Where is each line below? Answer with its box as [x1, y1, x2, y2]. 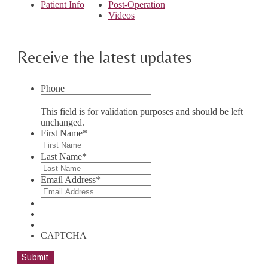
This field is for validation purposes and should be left [41, 106, 243, 117]
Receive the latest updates [17, 47, 192, 67]
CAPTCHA [41, 230, 87, 241]
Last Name [41, 151, 82, 162]
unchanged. [41, 117, 84, 128]
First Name [41, 128, 83, 139]
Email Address [41, 175, 96, 185]
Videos [108, 10, 135, 21]
